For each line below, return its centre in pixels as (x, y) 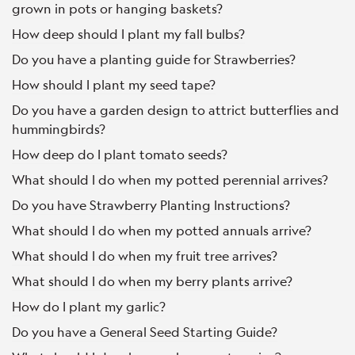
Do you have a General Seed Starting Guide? (145, 332)
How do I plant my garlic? (89, 307)
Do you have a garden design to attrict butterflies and (176, 110)
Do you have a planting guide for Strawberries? (154, 59)
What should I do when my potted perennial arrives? (170, 180)
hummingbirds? (59, 129)
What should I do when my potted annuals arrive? (162, 231)
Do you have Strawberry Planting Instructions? (151, 205)
